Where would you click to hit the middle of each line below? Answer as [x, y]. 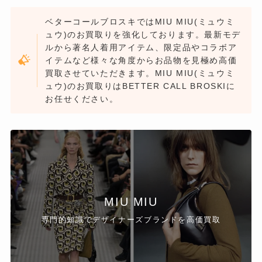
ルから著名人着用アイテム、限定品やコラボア [141, 47]
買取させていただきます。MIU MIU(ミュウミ [140, 73]
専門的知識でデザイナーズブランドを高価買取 [131, 219]
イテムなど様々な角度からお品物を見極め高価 [141, 60]
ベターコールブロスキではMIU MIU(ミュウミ [140, 22]
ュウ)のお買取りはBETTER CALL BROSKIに [140, 86]
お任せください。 [82, 99]
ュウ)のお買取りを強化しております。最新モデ [143, 35]
